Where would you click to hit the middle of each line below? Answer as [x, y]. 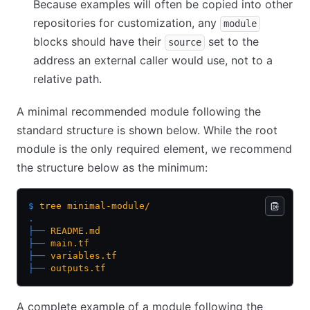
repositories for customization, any [127, 23]
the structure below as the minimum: [112, 167]
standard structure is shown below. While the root [147, 130]
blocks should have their [99, 42]
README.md [73, 231]
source [185, 42]
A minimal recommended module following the [139, 111]
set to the [232, 42]
